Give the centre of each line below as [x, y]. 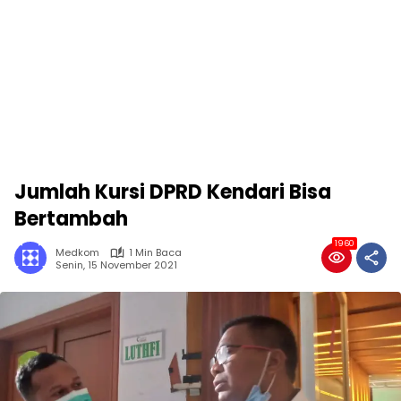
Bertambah [71, 219]
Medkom [77, 252]
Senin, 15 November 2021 [116, 264]
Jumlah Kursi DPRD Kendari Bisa [173, 192]
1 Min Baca [155, 252]
